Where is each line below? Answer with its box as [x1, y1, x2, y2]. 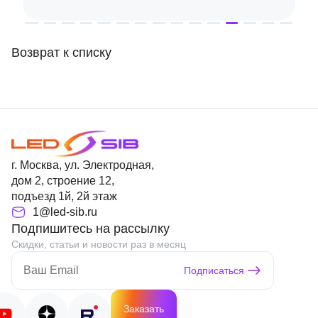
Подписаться [184, 265, 244, 276]
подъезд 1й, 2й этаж [11, 190, 117, 202]
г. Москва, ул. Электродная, [11, 159, 154, 171]
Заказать [124, 303, 164, 314]
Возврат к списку [11, 45, 111, 60]
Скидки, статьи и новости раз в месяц [11, 238, 186, 250]
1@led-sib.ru [33, 206, 97, 218]
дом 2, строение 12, [11, 175, 114, 187]
